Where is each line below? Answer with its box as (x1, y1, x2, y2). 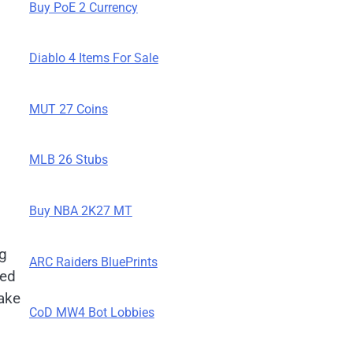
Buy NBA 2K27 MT (28, 203, 132, 218)
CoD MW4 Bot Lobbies (28, 305, 154, 321)
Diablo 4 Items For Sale (28, 50, 158, 66)
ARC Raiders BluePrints (28, 254, 158, 269)
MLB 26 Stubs (28, 152, 108, 168)
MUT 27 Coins (28, 101, 108, 117)
